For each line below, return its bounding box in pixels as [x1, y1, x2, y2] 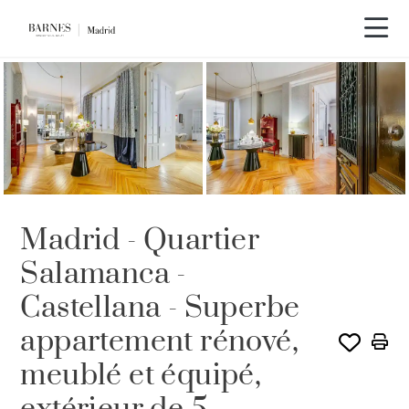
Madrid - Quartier [20, 222, 260, 260]
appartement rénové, [20, 323, 299, 362]
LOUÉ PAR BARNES [26, 86, 125, 99]
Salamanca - [20, 256, 186, 294]
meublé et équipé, [20, 357, 262, 395]
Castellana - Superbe [20, 289, 300, 328]
